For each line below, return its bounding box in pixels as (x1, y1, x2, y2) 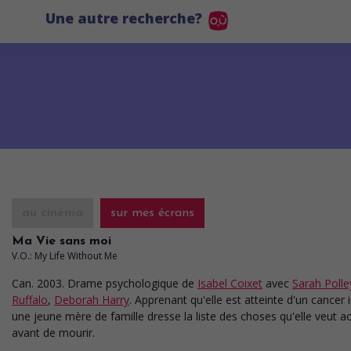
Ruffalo (12, 291, 48, 307)
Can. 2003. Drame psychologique (12, 275, 182, 291)
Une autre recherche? (45, 9, 202, 27)
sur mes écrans (110, 206, 194, 219)
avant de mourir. (12, 324, 95, 340)
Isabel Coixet (197, 275, 262, 291)
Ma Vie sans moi (12, 234, 111, 248)
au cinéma (22, 206, 83, 219)
